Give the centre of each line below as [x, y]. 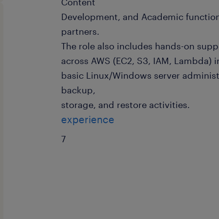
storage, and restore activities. [126, 105]
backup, [78, 90]
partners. [80, 31]
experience [88, 119]
